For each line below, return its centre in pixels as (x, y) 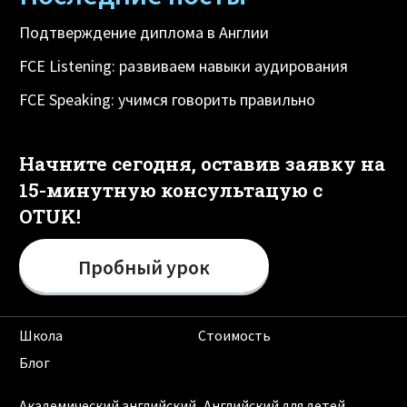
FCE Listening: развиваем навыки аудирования (184, 66)
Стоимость (234, 336)
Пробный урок (144, 268)
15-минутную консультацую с (171, 190)
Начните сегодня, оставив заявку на (203, 164)
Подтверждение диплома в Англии (144, 33)
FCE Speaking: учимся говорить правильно (168, 100)
